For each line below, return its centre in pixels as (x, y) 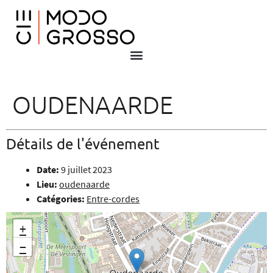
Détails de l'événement (83, 144)
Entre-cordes (113, 199)
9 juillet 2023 (87, 169)
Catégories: (61, 199)
